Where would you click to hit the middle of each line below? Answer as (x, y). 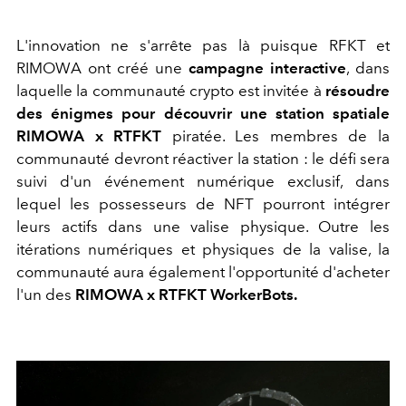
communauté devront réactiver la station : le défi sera (203, 159)
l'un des (46, 295)
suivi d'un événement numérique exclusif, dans (203, 182)
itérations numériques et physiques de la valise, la (203, 250)
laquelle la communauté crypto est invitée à (171, 91)
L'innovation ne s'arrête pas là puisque (173, 46)
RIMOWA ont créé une (102, 68)
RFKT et (359, 46)
